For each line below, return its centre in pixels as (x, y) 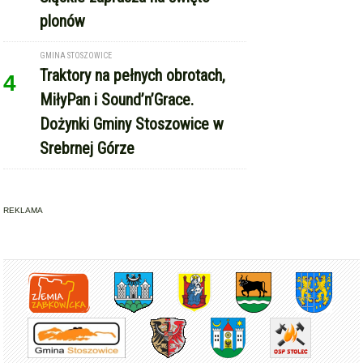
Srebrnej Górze (88, 148)
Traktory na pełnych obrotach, (133, 75)
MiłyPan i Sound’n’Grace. (117, 99)
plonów (63, 21)
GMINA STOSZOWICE (76, 55)
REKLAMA (23, 210)
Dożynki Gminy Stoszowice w (132, 124)
